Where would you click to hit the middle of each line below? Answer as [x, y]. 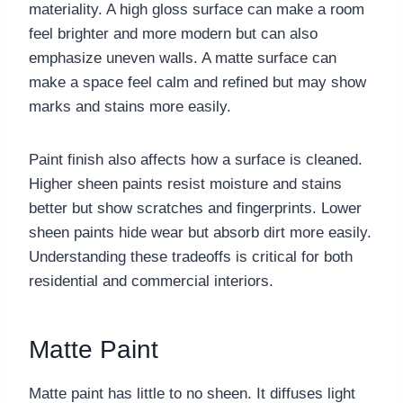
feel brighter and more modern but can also [173, 33]
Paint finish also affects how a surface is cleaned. [196, 159]
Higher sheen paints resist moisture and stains [185, 184]
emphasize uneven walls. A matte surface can [183, 58]
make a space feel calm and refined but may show [197, 82]
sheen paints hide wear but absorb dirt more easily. [200, 232]
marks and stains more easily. [130, 106]
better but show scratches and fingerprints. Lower [195, 208]
